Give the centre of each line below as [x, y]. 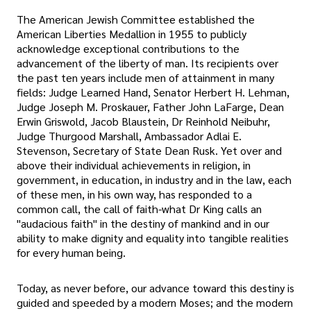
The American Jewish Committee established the [136, 19]
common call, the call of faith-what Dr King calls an [139, 208]
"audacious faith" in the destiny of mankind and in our [143, 223]
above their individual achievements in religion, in [134, 165]
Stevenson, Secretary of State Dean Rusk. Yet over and [149, 150]
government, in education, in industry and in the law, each [154, 179]
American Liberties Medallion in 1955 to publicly [132, 33]
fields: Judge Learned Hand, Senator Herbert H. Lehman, [153, 92]
